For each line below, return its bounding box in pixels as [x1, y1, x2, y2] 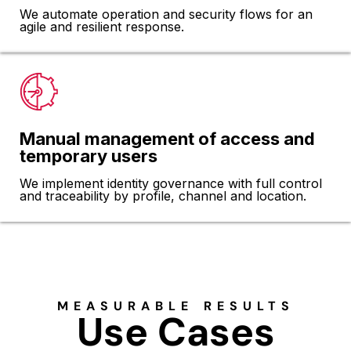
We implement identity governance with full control [20, 175, 322, 191]
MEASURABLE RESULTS [56, 297, 295, 314]
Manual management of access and [20, 128, 315, 149]
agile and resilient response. [20, 18, 184, 34]
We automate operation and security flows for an [20, 5, 313, 22]
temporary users [20, 145, 157, 166]
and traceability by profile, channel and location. [20, 187, 306, 204]
